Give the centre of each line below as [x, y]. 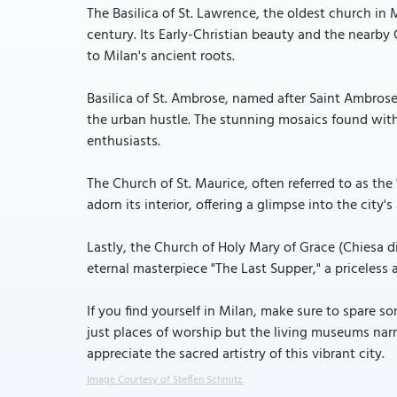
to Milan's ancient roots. [160, 57]
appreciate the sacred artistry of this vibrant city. [235, 354]
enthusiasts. [123, 142]
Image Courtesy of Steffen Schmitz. [165, 380]
